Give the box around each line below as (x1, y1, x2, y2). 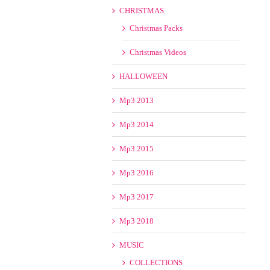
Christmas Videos (130, 48, 187, 57)
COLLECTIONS (130, 258, 183, 267)
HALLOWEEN (119, 72, 168, 81)
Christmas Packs (130, 24, 183, 33)
